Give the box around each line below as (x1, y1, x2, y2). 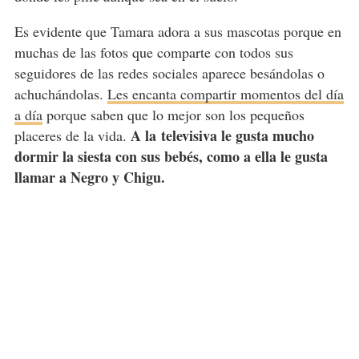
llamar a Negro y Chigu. (14, 166, 165, 188)
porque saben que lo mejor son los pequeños (42, 104, 305, 124)
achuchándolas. (14, 83, 107, 103)
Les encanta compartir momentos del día (107, 83, 344, 103)
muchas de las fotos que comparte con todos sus (14, 42, 293, 62)
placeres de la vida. (14, 125, 131, 145)
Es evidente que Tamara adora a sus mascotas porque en (14, 21, 341, 41)
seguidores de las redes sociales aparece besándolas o (14, 63, 325, 83)
